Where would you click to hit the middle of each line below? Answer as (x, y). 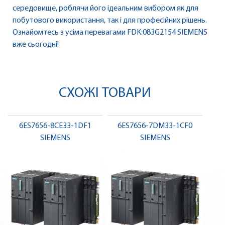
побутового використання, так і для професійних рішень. (110, 21)
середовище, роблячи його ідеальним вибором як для (105, 9)
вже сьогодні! (36, 45)
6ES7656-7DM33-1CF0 (155, 126)
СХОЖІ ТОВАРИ (105, 94)
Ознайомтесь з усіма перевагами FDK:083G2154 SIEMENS (110, 33)
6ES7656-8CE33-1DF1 (55, 126)
